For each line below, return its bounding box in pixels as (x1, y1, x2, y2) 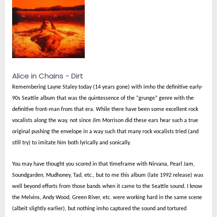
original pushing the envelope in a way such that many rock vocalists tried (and (12, 129, 199, 135)
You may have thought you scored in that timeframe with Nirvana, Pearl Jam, (12, 161, 195, 168)
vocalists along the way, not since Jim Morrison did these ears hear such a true (12, 118, 198, 124)
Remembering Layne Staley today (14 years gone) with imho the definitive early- (12, 84, 203, 91)
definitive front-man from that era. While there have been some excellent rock (12, 107, 198, 113)
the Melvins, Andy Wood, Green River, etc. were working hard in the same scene (12, 195, 202, 201)
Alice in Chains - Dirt (12, 71, 83, 81)
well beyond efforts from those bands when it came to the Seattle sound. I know (12, 184, 202, 190)
